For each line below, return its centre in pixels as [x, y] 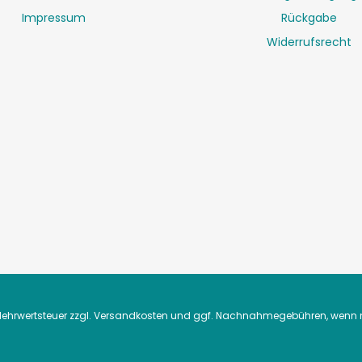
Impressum [53, 18]
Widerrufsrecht [309, 42]
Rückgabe [309, 18]
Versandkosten [131, 316]
